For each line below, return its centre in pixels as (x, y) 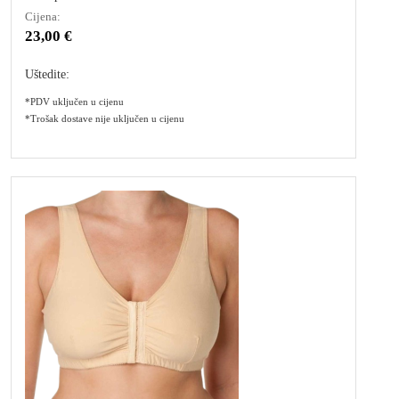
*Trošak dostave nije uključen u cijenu (105, 118)
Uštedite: (47, 74)
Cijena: (43, 16)
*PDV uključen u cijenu (74, 102)
